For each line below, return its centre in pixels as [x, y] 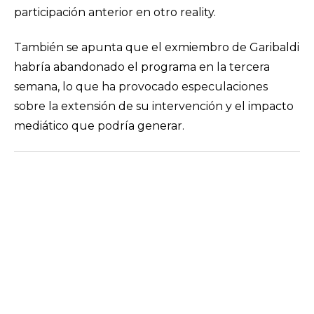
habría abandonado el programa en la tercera [142, 67]
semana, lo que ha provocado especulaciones [141, 87]
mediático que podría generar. [99, 126]
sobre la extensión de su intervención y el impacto [154, 106]
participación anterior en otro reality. [115, 12]
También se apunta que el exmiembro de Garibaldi [157, 47]
